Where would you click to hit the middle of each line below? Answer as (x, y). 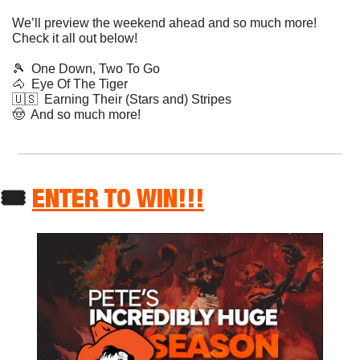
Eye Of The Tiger (76, 84)
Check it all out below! (75, 38)
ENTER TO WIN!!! (118, 197)
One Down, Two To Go (92, 68)
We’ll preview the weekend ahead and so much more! (164, 22)
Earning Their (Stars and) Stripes (135, 99)
